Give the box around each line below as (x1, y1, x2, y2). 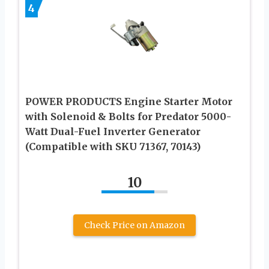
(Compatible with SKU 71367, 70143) (25, 141, 201, 153)
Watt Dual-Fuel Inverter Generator (25, 125, 201, 138)
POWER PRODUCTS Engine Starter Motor (25, 95, 232, 108)
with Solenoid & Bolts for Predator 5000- (25, 110, 231, 123)
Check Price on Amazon (84, 220, 185, 231)
